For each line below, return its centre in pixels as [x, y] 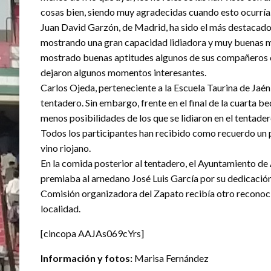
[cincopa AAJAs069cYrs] [92, 233]
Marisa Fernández [171, 258]
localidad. [60, 208]
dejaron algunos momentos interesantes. [123, 72]
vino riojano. [66, 148]
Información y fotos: [87, 258]
